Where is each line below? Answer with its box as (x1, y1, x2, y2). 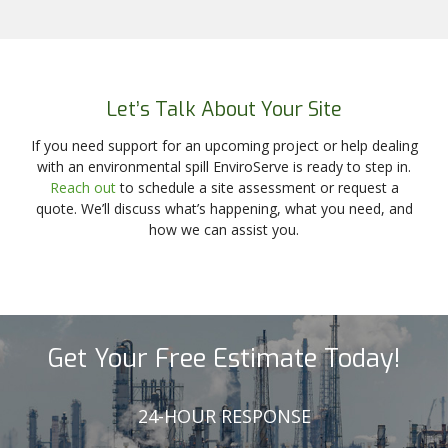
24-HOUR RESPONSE (137, 403, 311, 428)
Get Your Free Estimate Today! (47, 341, 401, 375)
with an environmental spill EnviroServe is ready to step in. (37, 156, 411, 176)
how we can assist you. (149, 219, 299, 239)
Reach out (49, 177, 116, 197)
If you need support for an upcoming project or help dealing (30, 135, 418, 155)
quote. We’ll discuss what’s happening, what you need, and (35, 198, 413, 218)
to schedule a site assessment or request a (115, 177, 399, 197)
